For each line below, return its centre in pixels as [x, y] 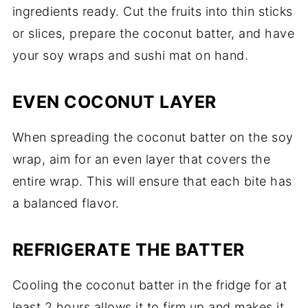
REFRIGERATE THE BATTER [128, 250]
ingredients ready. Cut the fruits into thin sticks [152, 12]
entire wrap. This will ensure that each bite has [152, 181]
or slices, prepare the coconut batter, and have [153, 34]
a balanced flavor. [66, 203]
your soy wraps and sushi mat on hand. [130, 56]
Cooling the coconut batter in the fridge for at [150, 285]
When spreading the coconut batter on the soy [153, 137]
